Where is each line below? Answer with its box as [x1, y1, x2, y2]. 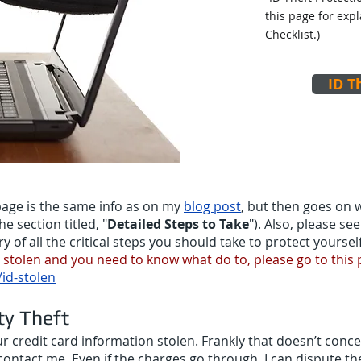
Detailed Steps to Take [107, 215, 249, 233]
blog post [184, 197, 241, 215]
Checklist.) [265, 27, 320, 42]
